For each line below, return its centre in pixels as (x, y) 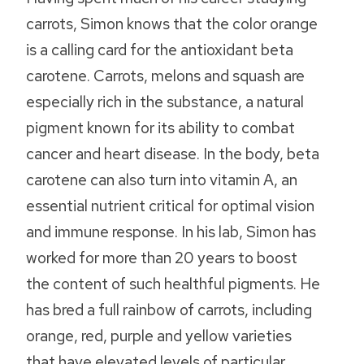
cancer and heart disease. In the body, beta (173, 154)
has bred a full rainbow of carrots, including (169, 310)
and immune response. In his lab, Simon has (171, 232)
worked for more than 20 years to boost (162, 258)
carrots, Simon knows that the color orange (172, 24)
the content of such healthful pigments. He (173, 284)
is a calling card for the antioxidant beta (160, 50)
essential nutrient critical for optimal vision (170, 206)
